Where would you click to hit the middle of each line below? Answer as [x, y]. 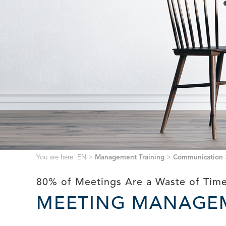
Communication [198, 158]
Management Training [130, 158]
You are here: [57, 158]
